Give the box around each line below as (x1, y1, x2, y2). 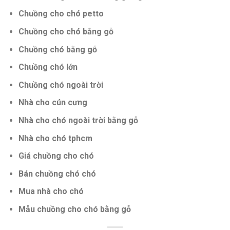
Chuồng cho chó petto (18, 9, 104, 19)
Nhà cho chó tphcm (18, 133, 92, 143)
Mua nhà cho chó (18, 186, 84, 197)
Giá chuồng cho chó (18, 151, 94, 161)
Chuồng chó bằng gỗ (18, 44, 97, 54)
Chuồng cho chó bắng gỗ (18, 26, 113, 36)
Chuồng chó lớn (18, 62, 78, 72)
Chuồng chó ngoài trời (18, 80, 103, 90)
